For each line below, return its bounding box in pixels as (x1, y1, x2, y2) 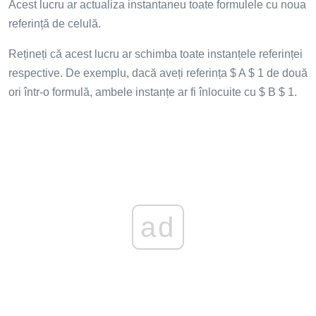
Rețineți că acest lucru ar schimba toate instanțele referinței (8, 47, 303, 60)
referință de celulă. (8, 17, 101, 30)
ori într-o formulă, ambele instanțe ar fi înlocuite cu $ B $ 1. (8, 85, 297, 98)
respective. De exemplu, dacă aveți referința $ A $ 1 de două (8, 66, 308, 79)
